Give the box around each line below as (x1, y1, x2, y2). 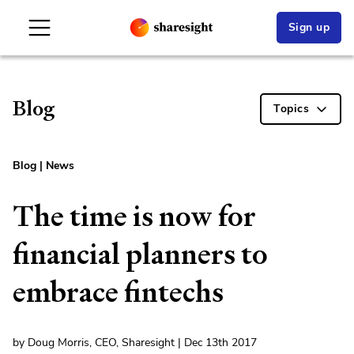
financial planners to (13, 235, 268, 273)
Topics (273, 101, 309, 116)
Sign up (288, 20, 330, 35)
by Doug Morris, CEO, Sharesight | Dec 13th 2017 (13, 335, 257, 350)
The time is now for (13, 198, 256, 235)
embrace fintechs (13, 273, 224, 311)
